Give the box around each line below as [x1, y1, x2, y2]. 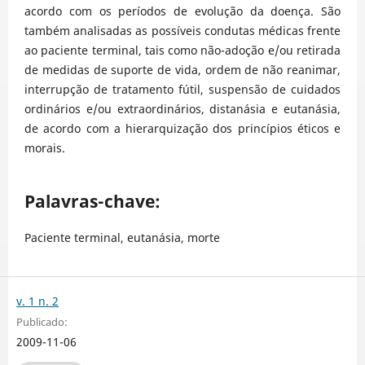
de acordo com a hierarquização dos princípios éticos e [24, 120, 341, 136]
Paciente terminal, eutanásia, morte [24, 229, 220, 245]
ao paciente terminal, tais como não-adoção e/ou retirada [24, 42, 341, 58]
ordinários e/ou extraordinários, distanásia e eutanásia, [24, 100, 341, 117]
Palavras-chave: [24, 189, 161, 213]
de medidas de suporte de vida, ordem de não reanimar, [24, 61, 341, 77]
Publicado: [16, 314, 68, 330]
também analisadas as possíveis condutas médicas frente [24, 22, 341, 38]
